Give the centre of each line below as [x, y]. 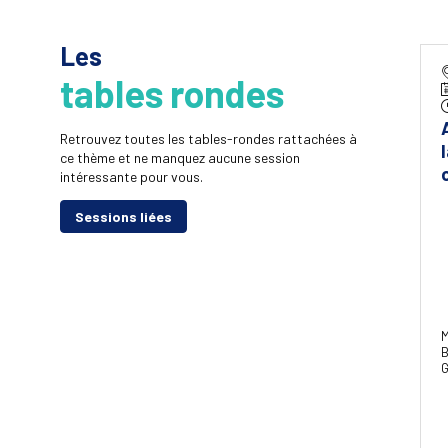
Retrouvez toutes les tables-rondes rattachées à [208, 139]
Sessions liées [123, 217]
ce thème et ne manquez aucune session [180, 158]
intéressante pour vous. [131, 177]
